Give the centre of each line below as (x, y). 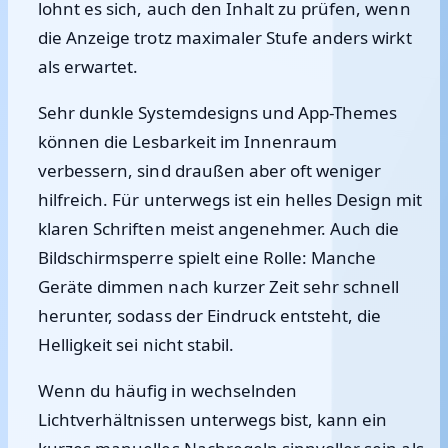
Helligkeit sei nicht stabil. (136, 344)
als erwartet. (88, 66)
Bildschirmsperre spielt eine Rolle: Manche (207, 257)
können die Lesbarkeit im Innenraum (188, 141)
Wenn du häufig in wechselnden (167, 390)
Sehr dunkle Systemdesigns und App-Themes (218, 112)
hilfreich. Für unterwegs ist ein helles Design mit (230, 199)
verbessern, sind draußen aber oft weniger (210, 170)
